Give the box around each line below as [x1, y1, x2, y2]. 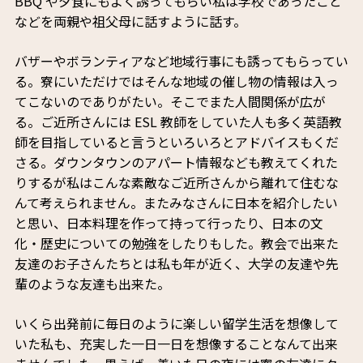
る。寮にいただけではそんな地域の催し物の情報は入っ [14, 71, 339, 92]
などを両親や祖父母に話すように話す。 [14, 11, 246, 32]
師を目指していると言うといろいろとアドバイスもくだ [14, 132, 339, 152]
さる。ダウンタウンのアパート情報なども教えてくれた [14, 152, 338, 173]
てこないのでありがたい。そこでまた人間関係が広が [14, 92, 326, 112]
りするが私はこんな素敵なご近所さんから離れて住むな [14, 173, 339, 193]
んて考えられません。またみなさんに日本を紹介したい [14, 193, 338, 213]
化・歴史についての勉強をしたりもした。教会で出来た [14, 233, 339, 254]
